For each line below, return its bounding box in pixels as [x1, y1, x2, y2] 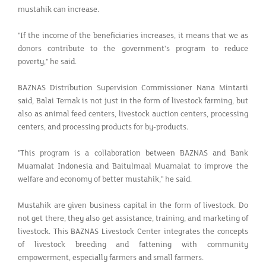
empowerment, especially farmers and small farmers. [18, 252, 204, 262]
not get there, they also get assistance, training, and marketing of [18, 213, 248, 223]
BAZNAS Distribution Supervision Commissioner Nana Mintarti [18, 83, 248, 93]
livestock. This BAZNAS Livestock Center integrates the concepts [18, 226, 248, 236]
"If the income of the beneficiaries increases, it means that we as [18, 30, 248, 40]
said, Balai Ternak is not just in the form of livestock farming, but [18, 96, 248, 106]
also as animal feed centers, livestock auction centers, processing [18, 109, 248, 119]
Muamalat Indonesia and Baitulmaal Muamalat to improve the [18, 161, 248, 171]
